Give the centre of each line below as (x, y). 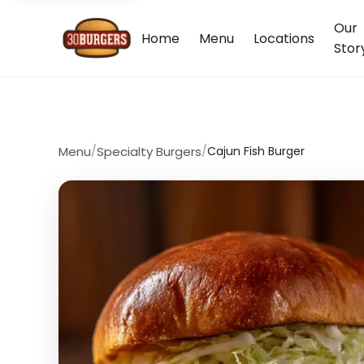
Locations (284, 38)
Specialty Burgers (149, 152)
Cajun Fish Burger (256, 151)
